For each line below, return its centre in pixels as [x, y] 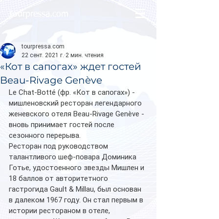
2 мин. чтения [85, 55]
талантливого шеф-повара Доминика [74, 157]
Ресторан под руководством [59, 146]
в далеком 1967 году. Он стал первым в [77, 200]
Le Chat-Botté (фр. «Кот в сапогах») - [73, 92]
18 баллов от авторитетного [59, 178]
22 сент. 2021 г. [43, 55]
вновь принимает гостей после [63, 125]
